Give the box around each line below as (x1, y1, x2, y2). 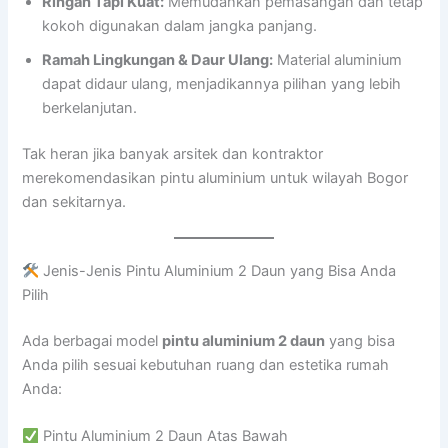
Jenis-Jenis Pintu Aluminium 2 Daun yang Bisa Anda (39, 262, 397, 281)
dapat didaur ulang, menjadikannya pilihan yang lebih (42, 74, 402, 93)
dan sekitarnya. (22, 192, 127, 211)
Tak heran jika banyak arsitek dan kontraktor (22, 144, 324, 163)
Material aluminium (273, 50, 403, 69)
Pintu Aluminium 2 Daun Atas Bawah (39, 427, 289, 446)
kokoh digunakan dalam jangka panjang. (42, 16, 318, 35)
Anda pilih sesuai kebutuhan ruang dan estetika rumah (22, 356, 390, 375)
